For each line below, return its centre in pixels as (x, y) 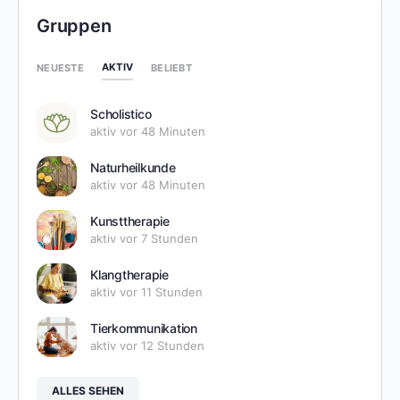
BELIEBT (171, 67)
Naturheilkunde (133, 167)
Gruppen (74, 26)
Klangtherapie (129, 275)
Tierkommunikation (144, 328)
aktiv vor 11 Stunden (146, 292)
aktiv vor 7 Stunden (144, 238)
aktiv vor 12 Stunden (147, 346)
